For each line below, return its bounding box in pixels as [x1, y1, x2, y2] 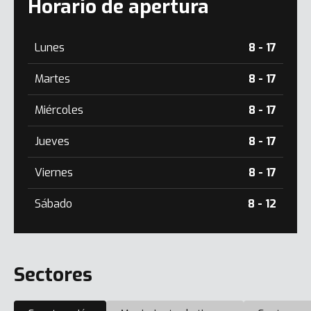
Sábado [35, 196, 72, 211]
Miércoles [35, 103, 83, 117]
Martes [35, 72, 70, 86]
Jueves [35, 134, 69, 149]
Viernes [35, 165, 73, 180]
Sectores [14, 262, 92, 287]
